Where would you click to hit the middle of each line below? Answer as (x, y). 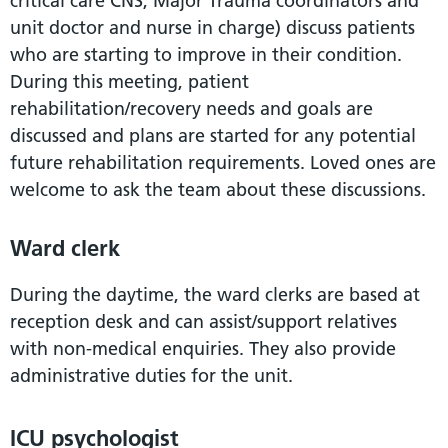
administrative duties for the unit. (151, 375)
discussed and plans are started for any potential (213, 135)
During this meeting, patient (129, 81)
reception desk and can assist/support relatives (203, 321)
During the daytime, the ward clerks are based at (215, 294)
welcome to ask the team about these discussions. (218, 189)
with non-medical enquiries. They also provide (203, 348)
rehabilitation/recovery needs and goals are (191, 108)
